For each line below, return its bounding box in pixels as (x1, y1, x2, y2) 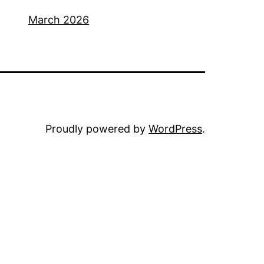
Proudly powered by (45, 123, 148, 135)
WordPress (148, 123, 202, 135)
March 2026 (28, 14, 89, 26)
